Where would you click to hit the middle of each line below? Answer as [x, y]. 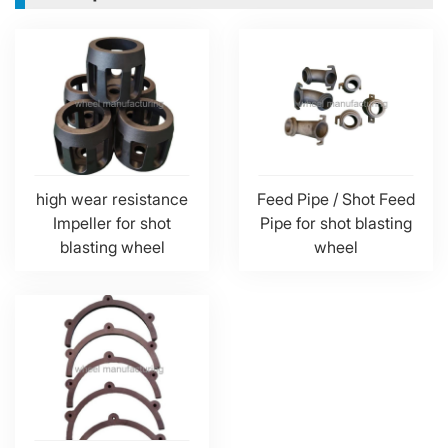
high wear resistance [112, 198]
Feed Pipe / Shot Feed [336, 198]
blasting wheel [112, 246]
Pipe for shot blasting [336, 222]
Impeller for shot [112, 222]
